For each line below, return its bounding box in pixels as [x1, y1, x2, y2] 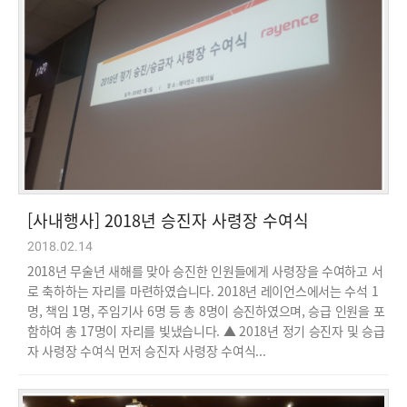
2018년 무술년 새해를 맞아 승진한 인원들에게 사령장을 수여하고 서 [27, 261, 383, 280]
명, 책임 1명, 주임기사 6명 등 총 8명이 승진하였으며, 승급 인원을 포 [27, 301, 385, 320]
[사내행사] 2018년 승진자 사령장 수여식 [27, 207, 309, 232]
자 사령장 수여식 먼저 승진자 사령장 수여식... [27, 341, 266, 360]
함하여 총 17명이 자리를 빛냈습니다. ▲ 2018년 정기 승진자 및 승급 [27, 321, 385, 340]
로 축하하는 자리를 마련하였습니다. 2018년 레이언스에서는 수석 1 [27, 281, 379, 300]
